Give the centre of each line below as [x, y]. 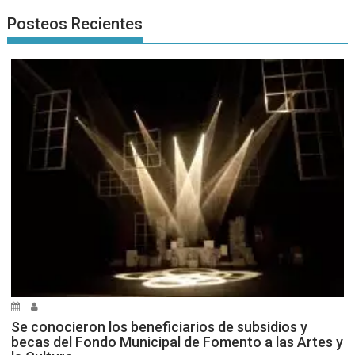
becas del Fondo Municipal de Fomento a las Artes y [177, 342]
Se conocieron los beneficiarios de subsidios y [160, 327]
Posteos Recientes [75, 24]
